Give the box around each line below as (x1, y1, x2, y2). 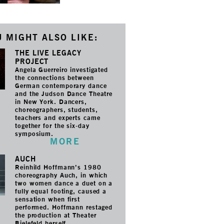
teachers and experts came (15, 113, 100, 121)
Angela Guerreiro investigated (15, 65, 108, 73)
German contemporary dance (15, 81, 107, 89)
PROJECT (15, 56, 49, 65)
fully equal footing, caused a (15, 186, 107, 195)
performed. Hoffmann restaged (15, 202, 113, 211)
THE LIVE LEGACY (15, 48, 81, 57)
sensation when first (15, 194, 80, 203)
